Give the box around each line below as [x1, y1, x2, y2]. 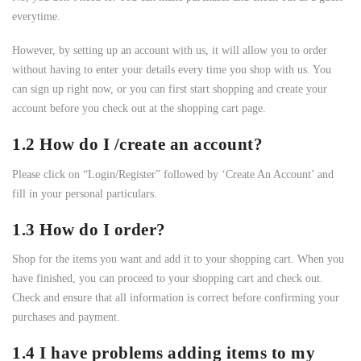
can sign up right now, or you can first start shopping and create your [12, 82, 327, 95]
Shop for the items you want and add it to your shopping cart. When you [12, 253, 344, 266]
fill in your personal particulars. [12, 187, 157, 200]
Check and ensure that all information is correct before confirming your [12, 292, 339, 305]
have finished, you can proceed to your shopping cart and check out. [12, 272, 323, 285]
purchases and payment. [12, 311, 120, 324]
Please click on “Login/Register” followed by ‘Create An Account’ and [12, 168, 334, 180]
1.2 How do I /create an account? [12, 135, 263, 155]
